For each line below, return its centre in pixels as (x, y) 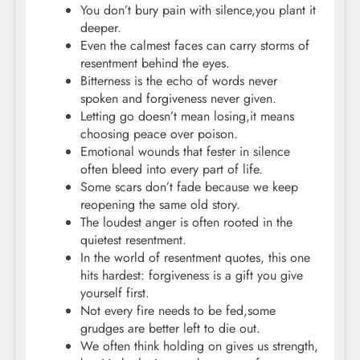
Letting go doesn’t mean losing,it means (187, 117)
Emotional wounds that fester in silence (185, 152)
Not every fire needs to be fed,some (178, 311)
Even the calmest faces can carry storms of (195, 46)
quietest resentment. (133, 240)
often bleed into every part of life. (172, 170)
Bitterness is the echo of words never (179, 81)
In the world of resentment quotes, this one (195, 258)
